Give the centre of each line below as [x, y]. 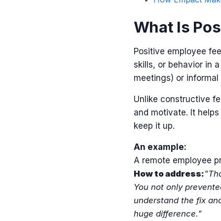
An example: [160, 147]
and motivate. [162, 113]
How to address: [169, 174]
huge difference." [167, 214]
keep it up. [154, 126]
